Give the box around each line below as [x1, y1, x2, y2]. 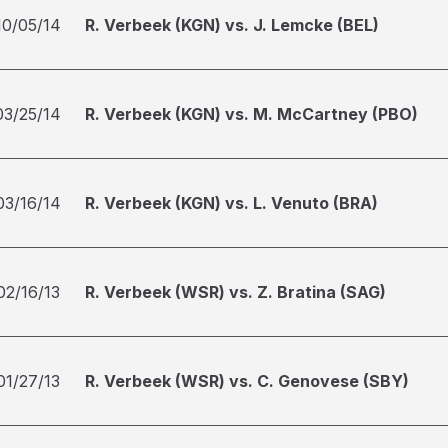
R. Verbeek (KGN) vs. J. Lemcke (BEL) [85, 15, 379, 35]
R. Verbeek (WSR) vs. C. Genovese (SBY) [85, 371, 409, 391]
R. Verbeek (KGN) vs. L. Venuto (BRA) [85, 193, 378, 213]
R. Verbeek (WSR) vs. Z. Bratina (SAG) [85, 282, 386, 302]
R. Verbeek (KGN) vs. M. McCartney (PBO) [85, 104, 418, 124]
